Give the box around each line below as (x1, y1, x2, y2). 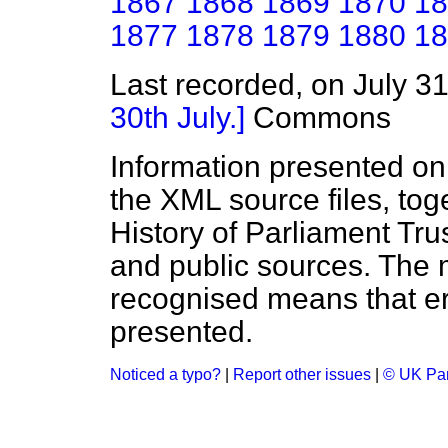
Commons (245, 101, 391, 135)
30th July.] (110, 101, 245, 135)
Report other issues (233, 366, 371, 384)
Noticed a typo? (110, 366, 221, 384)
